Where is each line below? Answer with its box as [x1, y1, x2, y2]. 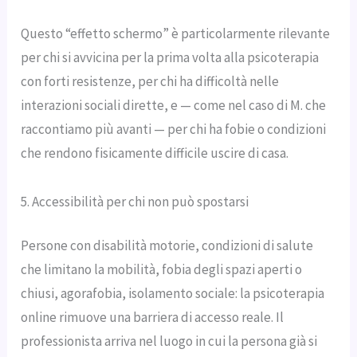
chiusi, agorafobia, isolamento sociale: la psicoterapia [21, 284, 325, 303]
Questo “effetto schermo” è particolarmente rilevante [21, 25, 331, 43]
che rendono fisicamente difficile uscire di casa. [21, 144, 289, 163]
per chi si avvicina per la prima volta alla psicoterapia [21, 49, 320, 67]
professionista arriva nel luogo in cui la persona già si [21, 332, 318, 351]
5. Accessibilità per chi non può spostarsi [21, 192, 249, 210]
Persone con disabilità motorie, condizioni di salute [21, 237, 314, 255]
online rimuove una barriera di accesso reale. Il [21, 308, 284, 327]
